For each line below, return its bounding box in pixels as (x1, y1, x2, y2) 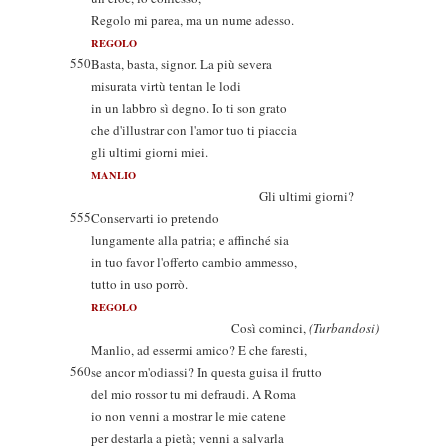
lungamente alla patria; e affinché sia (91, 231, 289, 249)
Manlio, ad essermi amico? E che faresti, (91, 341, 307, 359)
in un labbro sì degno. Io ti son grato (91, 99, 287, 117)
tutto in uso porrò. (91, 275, 188, 293)
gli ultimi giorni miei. (91, 143, 208, 161)
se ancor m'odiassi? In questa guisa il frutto (91, 363, 322, 381)
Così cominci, (91, 319, 309, 337)
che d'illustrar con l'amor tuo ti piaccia (91, 121, 297, 139)
